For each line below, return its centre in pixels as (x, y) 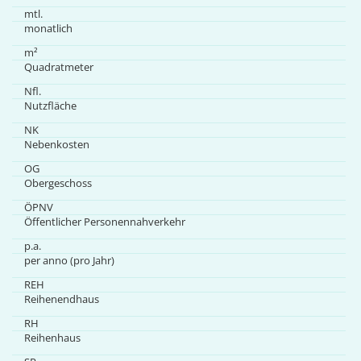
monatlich (48, 28)
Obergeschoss (58, 183)
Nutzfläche (50, 106)
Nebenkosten (56, 144)
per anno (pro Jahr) (69, 260)
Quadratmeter (58, 67)
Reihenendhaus (61, 299)
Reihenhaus (52, 338)
